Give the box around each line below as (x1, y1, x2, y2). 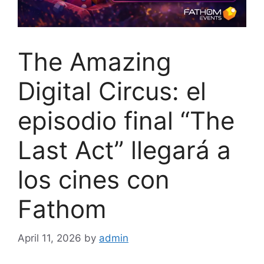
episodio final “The (18, 105, 235, 136)
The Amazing (18, 47, 171, 77)
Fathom (18, 194, 107, 225)
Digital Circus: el (18, 76, 206, 107)
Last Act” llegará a (18, 135, 231, 166)
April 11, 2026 (18, 232, 81, 244)
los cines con (18, 164, 170, 195)
